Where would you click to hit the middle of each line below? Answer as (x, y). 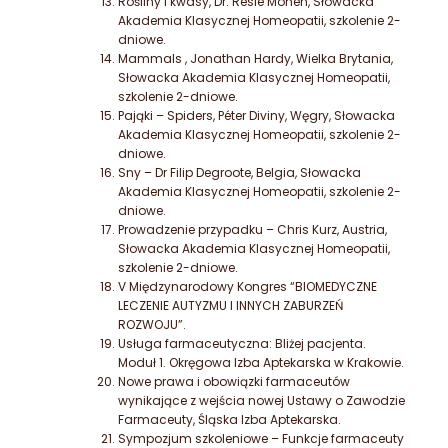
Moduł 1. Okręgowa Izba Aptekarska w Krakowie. (261, 363)
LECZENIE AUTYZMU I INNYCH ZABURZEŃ (230, 306)
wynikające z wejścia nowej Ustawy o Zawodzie (261, 401)
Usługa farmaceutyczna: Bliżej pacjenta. (242, 344)
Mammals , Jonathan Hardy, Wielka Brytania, (257, 59)
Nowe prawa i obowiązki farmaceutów (234, 382)
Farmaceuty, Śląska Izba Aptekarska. (229, 420)
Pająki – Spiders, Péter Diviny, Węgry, (226, 116)
